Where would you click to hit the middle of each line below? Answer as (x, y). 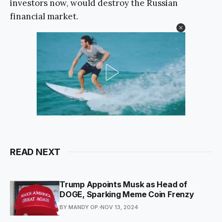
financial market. (44, 16)
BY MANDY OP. (80, 207)
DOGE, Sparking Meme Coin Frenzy (127, 194)
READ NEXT (35, 152)
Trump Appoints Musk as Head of (123, 184)
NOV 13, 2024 (119, 207)
